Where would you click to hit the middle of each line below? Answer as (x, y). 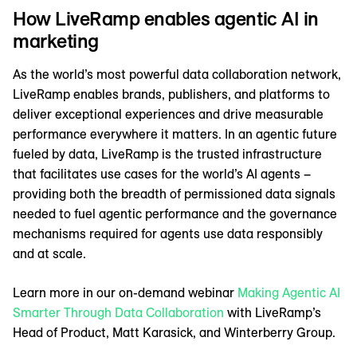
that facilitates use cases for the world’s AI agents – (162, 174)
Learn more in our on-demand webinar (125, 293)
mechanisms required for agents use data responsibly (168, 234)
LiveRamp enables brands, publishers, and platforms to (171, 94)
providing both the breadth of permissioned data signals (174, 194)
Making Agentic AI (289, 293)
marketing (56, 41)
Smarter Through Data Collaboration (118, 313)
